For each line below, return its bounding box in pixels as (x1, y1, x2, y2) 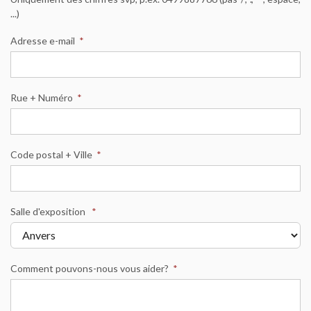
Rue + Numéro (10, 91, 73, 103)
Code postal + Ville (10, 148, 92, 160)
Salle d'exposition (10, 205, 87, 217)
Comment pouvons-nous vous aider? (10, 262, 169, 274)
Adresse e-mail (10, 34, 75, 47)
